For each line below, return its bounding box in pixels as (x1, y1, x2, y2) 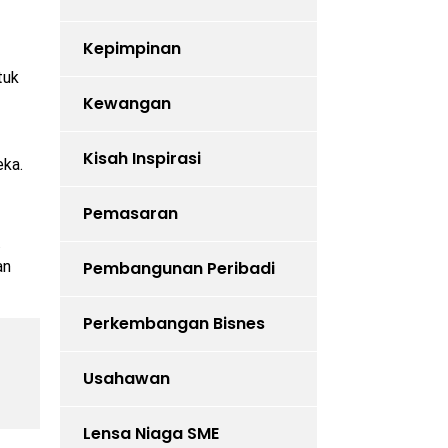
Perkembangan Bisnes (82, 312, 265, 336)
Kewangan (82, 92, 171, 116)
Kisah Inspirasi (82, 147, 201, 171)
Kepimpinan (82, 37, 181, 61)
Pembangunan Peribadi (82, 257, 275, 281)
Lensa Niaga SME (82, 422, 219, 446)
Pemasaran (82, 202, 178, 226)
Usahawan (82, 367, 170, 391)
